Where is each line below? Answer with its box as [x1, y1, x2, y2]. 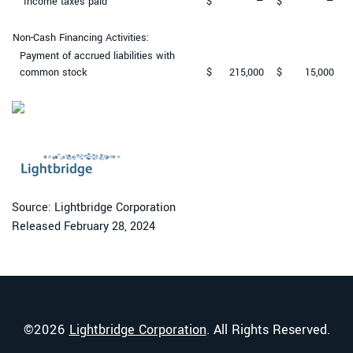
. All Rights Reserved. [206, 320, 330, 339]
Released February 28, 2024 [12, 217, 155, 235]
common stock [20, 65, 87, 80]
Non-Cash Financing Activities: [13, 30, 149, 45]
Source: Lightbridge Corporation [12, 199, 176, 216]
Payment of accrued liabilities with [20, 48, 175, 63]
